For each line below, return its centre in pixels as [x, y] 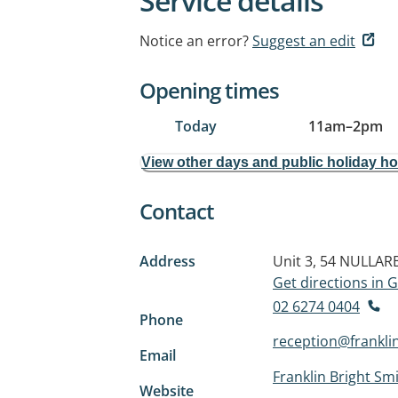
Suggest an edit [304, 41]
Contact [177, 211]
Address [167, 261]
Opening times [209, 90]
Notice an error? [194, 41]
